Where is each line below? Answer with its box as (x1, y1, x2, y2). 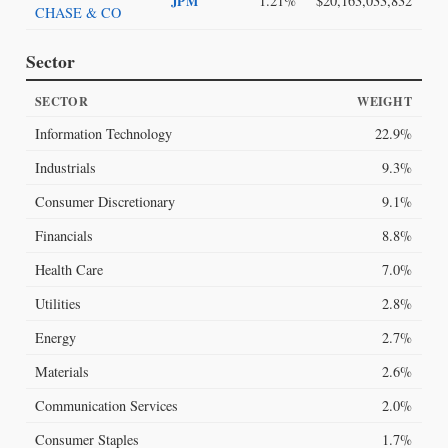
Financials (35, 226, 94, 246)
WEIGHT (357, 92, 412, 111)
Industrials (35, 158, 97, 178)
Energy (35, 328, 77, 348)
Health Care (35, 260, 104, 280)
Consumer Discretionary (35, 192, 176, 212)
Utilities (35, 294, 82, 314)
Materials (35, 362, 90, 382)
